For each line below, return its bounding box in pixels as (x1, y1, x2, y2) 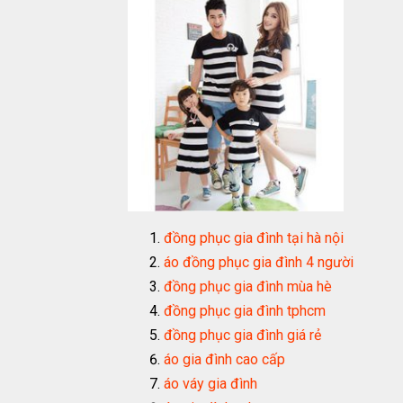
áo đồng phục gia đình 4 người (164, 254, 354, 271)
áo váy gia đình (164, 375, 257, 392)
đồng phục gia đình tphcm (164, 302, 326, 319)
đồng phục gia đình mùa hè (164, 278, 332, 295)
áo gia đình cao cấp (164, 351, 285, 368)
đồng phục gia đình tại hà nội (164, 229, 344, 246)
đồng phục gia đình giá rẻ (164, 327, 321, 344)
